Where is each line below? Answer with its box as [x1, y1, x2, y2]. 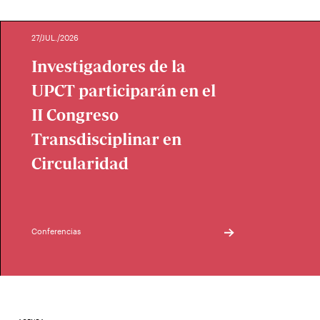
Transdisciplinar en [31, 129, 181, 150]
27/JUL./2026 [31, 33, 79, 42]
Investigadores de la [31, 56, 186, 77]
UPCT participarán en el [31, 80, 216, 101]
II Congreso [31, 104, 119, 126]
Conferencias [31, 226, 81, 236]
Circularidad [31, 153, 129, 174]
